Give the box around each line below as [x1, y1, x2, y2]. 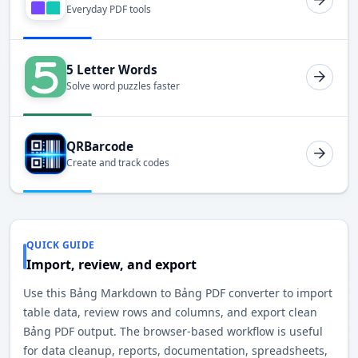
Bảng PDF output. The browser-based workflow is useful [23, 324, 323, 340]
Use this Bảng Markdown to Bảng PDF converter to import [23, 285, 332, 301]
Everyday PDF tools [66, 2, 151, 17]
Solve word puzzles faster [66, 79, 180, 93]
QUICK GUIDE [26, 238, 95, 253]
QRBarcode [66, 137, 133, 154]
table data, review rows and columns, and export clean [23, 304, 317, 320]
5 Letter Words [66, 61, 157, 78]
